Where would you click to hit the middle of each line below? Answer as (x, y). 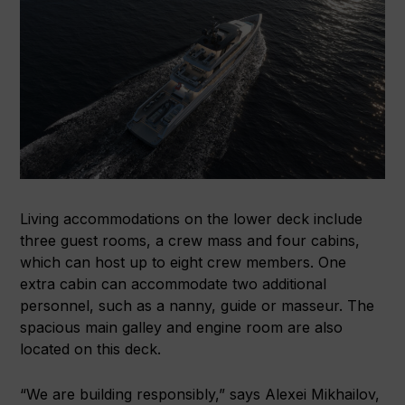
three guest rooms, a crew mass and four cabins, (190, 241)
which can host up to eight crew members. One (184, 263)
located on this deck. (91, 349)
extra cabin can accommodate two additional (174, 284)
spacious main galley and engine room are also (182, 328)
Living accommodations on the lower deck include (192, 219)
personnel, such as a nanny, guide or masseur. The (198, 306)
